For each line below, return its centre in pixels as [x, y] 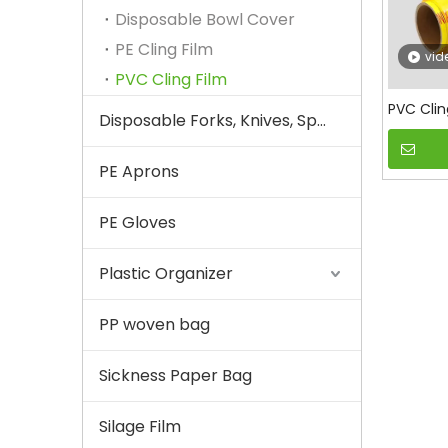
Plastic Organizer [166, 273]
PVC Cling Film [171, 79]
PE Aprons [139, 171]
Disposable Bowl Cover [205, 19]
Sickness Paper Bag [175, 375]
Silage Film [140, 426]
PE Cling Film [164, 49]
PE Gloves [137, 222]
